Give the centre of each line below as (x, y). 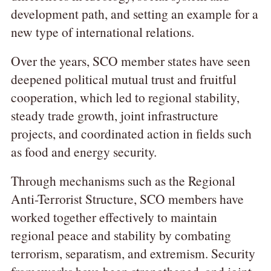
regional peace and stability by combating (121, 235)
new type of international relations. (102, 32)
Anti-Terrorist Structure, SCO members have (127, 199)
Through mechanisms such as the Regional (123, 181)
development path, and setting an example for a (134, 14)
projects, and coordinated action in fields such (131, 134)
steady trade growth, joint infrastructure (114, 116)
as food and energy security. (83, 152)
